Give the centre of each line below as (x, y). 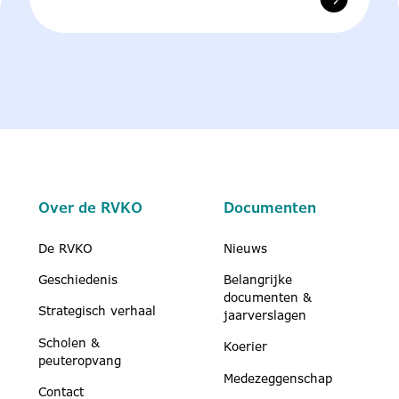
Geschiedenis (78, 279)
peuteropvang (80, 360)
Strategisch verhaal (97, 311)
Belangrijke (258, 279)
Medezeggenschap (278, 378)
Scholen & (69, 342)
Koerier (246, 347)
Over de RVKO (90, 208)
